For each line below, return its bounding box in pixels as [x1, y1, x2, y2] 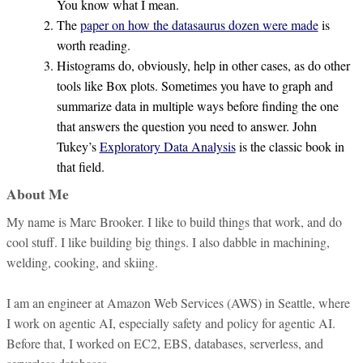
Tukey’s [56, 137, 100, 155]
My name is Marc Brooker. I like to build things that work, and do [6, 212, 342, 230]
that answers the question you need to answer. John [56, 117, 317, 135]
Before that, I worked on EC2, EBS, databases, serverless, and [6, 334, 323, 352]
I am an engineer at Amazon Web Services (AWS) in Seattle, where [6, 293, 350, 311]
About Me [6, 182, 69, 204]
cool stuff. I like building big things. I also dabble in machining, [6, 233, 330, 250]
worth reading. [56, 36, 130, 53]
